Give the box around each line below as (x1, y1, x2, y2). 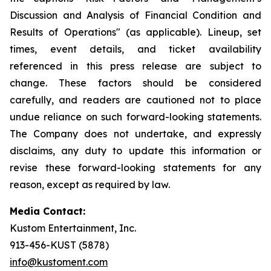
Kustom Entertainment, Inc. (10, 222, 136, 234)
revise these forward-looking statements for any (10, 162, 261, 174)
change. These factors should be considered (10, 77, 261, 89)
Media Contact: (10, 205, 85, 217)
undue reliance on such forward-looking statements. (10, 111, 261, 123)
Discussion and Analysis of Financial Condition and (10, 9, 261, 21)
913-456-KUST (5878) (10, 239, 109, 251)
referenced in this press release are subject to (10, 60, 261, 72)
